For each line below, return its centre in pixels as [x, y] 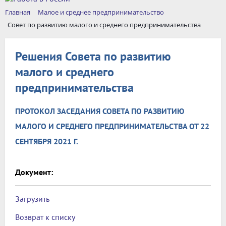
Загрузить [32, 199]
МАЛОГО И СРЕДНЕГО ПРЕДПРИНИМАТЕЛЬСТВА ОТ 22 [112, 126]
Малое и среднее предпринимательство [101, 12]
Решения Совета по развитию [93, 56]
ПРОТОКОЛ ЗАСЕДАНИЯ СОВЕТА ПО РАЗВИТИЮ [100, 111]
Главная [18, 12]
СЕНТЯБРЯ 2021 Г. [47, 142]
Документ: [34, 172]
